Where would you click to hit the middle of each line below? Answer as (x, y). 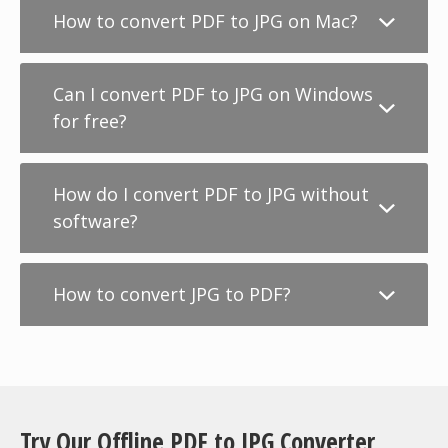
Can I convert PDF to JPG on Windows (213, 94)
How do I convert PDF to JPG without (211, 194)
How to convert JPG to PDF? (172, 294)
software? (95, 221)
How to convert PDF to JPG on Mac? (205, 21)
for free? (90, 121)
